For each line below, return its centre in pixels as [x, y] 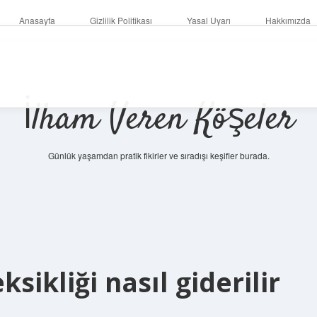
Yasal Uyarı [209, 20]
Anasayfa [37, 20]
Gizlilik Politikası [121, 20]
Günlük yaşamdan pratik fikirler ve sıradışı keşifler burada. [158, 155]
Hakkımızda [288, 20]
